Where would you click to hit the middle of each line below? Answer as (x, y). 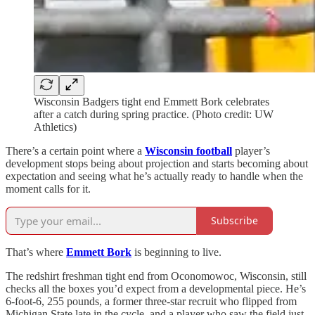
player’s (251, 150)
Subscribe (234, 221)
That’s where (36, 252)
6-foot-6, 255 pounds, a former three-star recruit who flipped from (151, 301)
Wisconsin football (188, 150)
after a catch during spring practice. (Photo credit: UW (154, 114)
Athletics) (55, 127)
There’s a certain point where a (75, 150)
